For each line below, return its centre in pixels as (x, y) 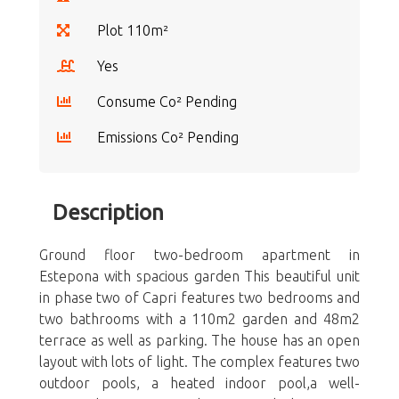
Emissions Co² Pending (168, 137)
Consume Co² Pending (167, 102)
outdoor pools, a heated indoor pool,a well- (199, 383)
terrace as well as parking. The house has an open (199, 340)
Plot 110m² (133, 30)
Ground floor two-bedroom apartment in (199, 255)
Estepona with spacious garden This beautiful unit (199, 276)
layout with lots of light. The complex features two (199, 362)
